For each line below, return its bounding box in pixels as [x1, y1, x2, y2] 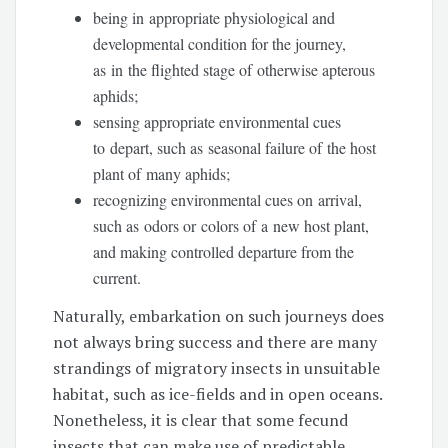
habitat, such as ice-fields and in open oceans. [53, 382, 383, 405]
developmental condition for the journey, [93, 32, 347, 54]
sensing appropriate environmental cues [93, 110, 342, 132]
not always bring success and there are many [53, 330, 378, 353]
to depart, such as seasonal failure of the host [93, 136, 377, 158]
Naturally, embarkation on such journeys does [53, 304, 385, 327]
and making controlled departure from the [93, 240, 355, 262]
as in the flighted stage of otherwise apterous [93, 58, 376, 80]
